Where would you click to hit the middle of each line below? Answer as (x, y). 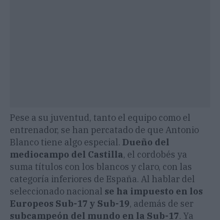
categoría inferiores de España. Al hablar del (102, 179)
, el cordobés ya (155, 155)
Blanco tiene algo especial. (66, 142)
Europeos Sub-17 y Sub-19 (70, 204)
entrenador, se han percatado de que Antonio (104, 130)
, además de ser (162, 204)
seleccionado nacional (57, 192)
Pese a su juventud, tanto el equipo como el (100, 118)
